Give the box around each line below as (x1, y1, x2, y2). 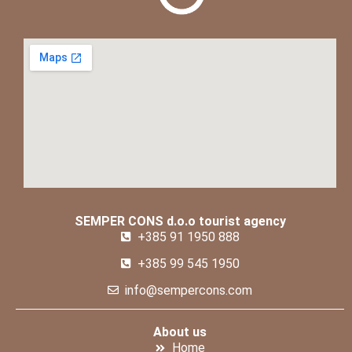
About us (153, 324, 207, 340)
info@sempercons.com (125, 283, 253, 299)
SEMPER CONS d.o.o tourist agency (74, 214, 286, 229)
